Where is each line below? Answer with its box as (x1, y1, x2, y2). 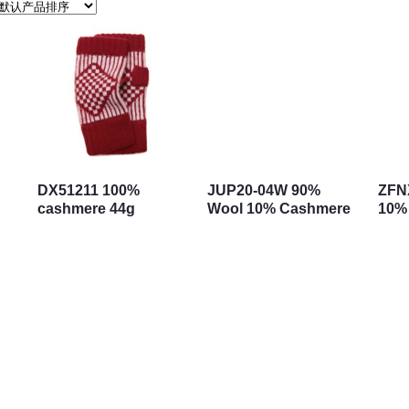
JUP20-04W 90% (207, 183, 321, 199)
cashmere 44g (37, 201, 135, 217)
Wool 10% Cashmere (207, 201, 351, 217)
